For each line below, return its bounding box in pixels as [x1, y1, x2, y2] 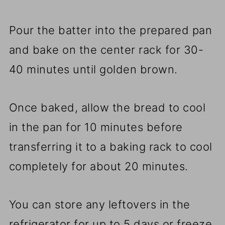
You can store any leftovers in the [9, 197, 190, 211]
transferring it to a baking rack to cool [9, 140, 212, 153]
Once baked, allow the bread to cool [9, 100, 206, 114]
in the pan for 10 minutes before [9, 120, 183, 134]
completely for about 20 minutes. [9, 159, 188, 173]
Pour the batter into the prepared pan [9, 23, 212, 37]
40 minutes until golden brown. [9, 62, 178, 76]
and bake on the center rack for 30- [9, 43, 204, 56]
